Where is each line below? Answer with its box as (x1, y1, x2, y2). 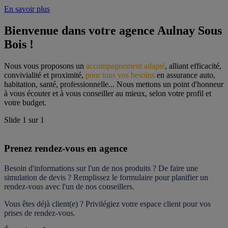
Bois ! (4, 37, 34, 51)
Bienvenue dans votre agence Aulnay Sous (4, 23, 222, 37)
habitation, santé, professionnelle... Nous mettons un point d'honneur (4, 79, 223, 89)
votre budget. (4, 98, 46, 107)
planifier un (172, 173, 208, 182)
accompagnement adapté (86, 61, 165, 70)
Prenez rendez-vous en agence (4, 143, 127, 154)
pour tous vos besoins (85, 70, 155, 79)
